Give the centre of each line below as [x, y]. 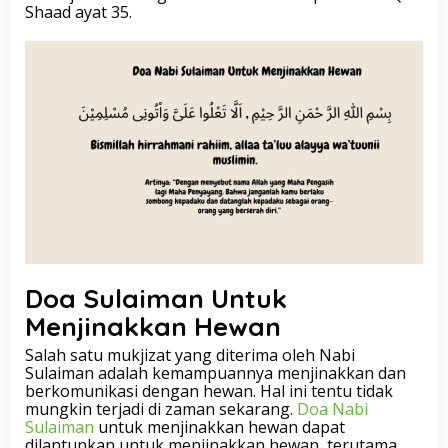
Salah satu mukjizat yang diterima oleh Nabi [190, 354]
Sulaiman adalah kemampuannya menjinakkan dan [215, 372]
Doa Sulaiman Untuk [156, 298]
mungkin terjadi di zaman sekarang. [161, 408]
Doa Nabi [332, 408]
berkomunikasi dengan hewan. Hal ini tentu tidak [209, 390]
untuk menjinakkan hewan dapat [219, 426]
